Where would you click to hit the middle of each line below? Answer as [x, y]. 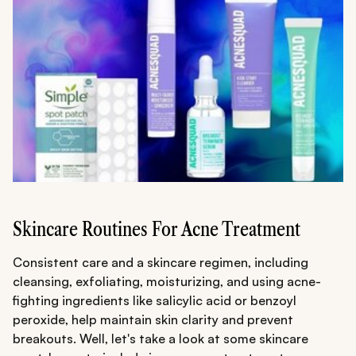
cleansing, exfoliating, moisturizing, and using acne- [167, 282]
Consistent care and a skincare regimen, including [161, 263]
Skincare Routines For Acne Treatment [157, 230]
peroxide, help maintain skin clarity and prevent [153, 320]
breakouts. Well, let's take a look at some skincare [161, 339]
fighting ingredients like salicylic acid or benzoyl [155, 301]
